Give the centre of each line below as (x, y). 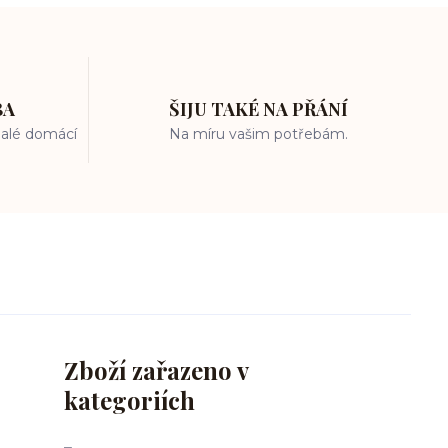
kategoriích (129, 400)
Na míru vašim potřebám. (259, 134)
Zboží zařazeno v (156, 370)
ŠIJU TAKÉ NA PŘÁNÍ (259, 109)
